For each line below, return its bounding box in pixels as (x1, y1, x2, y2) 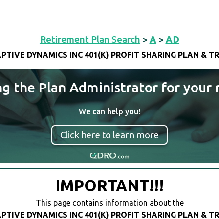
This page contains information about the (35, 198, 184, 208)
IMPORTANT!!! (55, 176, 164, 195)
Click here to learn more (60, 130, 159, 140)
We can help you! (79, 107, 140, 116)
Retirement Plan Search (40, 34, 140, 44)
